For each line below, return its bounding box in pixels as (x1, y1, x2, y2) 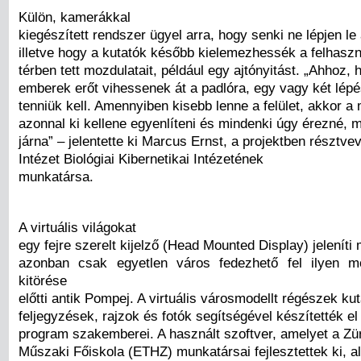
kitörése (19, 272, 67, 288)
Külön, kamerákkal (19, 8, 131, 25)
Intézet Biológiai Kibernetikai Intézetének (19, 150, 263, 167)
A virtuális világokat (19, 218, 136, 235)
